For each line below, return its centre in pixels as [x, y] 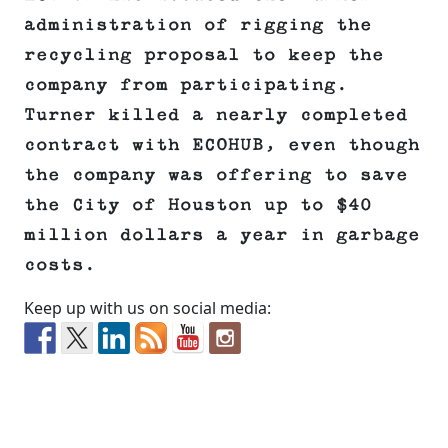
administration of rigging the [198, 25]
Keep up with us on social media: [147, 308]
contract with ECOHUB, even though [222, 145]
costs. [60, 265]
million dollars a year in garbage [222, 235]
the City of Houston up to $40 [198, 205]
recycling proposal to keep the [204, 55]
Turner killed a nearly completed [216, 115]
